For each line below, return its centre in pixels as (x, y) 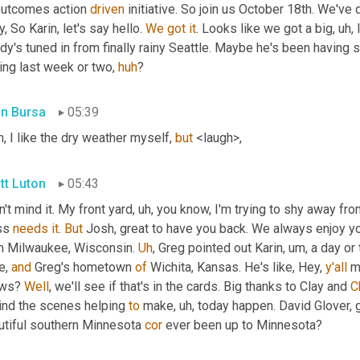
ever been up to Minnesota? (242, 325)
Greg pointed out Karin (219, 248)
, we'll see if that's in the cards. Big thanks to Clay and (200, 287)
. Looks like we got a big (264, 28)
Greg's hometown (83, 268)
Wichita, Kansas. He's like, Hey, (236, 268)
